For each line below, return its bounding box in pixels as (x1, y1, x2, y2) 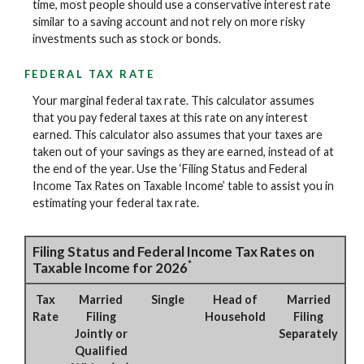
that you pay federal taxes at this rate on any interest (32, 110, 308, 125)
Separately (279, 327, 338, 341)
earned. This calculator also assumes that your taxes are (32, 128, 323, 142)
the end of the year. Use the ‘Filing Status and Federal (32, 162, 307, 176)
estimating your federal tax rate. (32, 196, 199, 210)
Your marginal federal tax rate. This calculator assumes (32, 93, 314, 108)
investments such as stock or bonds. (32, 32, 221, 46)
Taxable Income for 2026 (32, 259, 188, 277)
